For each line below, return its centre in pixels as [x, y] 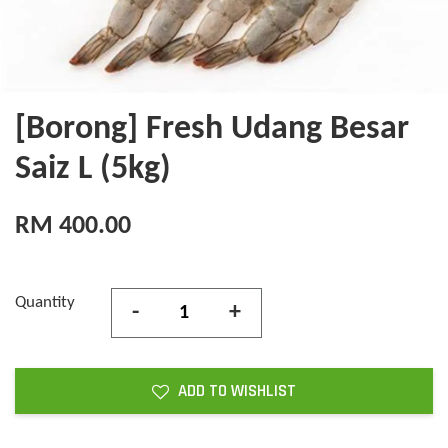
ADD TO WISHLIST [237, 391]
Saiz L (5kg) [93, 170]
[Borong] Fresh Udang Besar [212, 130]
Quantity [45, 303]
